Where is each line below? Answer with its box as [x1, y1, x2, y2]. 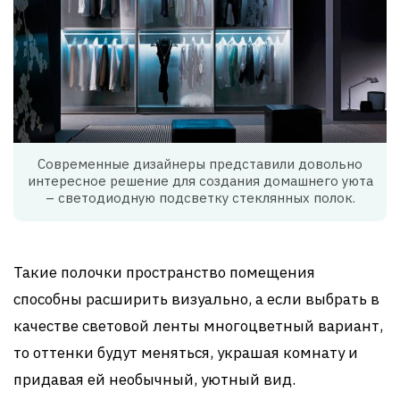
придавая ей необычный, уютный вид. [13, 370, 296, 390]
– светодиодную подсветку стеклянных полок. [45, 189, 355, 207]
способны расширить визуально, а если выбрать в [13, 289, 379, 310]
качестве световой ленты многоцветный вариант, [13, 316, 383, 337]
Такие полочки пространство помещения [13, 262, 315, 283]
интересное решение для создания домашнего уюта [27, 172, 373, 190]
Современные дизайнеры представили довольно [37, 155, 362, 173]
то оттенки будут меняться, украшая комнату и [13, 343, 358, 363]
